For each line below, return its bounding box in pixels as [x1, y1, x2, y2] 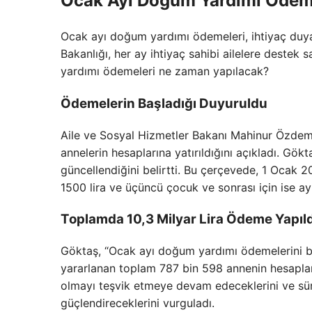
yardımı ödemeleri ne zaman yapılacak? [61, 64, 269, 79]
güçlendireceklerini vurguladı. [61, 296, 214, 311]
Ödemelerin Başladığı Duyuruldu [61, 95, 267, 111]
